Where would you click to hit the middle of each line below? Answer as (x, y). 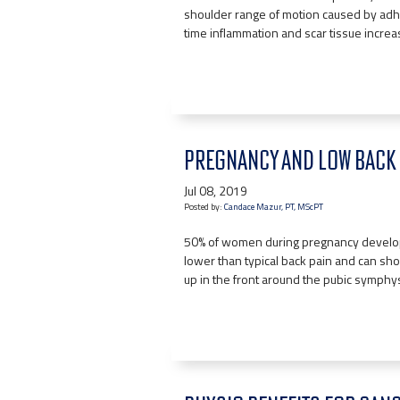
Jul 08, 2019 (216, 191)
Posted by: (204, 207)
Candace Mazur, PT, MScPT (274, 207)
